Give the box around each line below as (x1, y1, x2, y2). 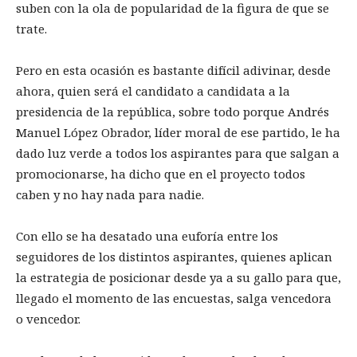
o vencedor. (16, 310, 84, 327)
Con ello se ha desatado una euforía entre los (16, 227, 278, 244)
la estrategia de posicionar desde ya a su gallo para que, (16, 269, 341, 285)
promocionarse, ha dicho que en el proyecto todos (16, 165, 305, 182)
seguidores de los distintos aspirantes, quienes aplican (16, 248, 332, 265)
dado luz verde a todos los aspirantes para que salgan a (16, 144, 339, 161)
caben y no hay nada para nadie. (16, 186, 207, 202)
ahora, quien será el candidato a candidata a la (16, 82, 290, 99)
